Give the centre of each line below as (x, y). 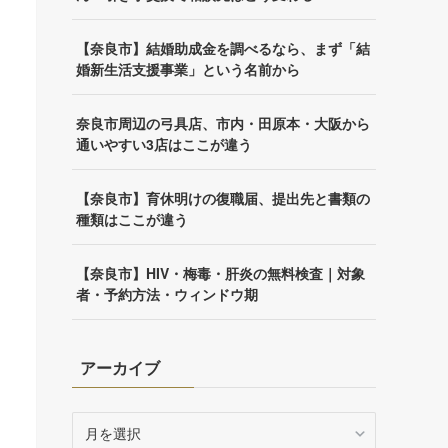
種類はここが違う (131, 219)
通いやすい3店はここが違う (163, 144)
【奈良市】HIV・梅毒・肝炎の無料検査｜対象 (220, 273)
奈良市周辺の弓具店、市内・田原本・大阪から (222, 123)
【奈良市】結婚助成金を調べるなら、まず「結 (222, 48)
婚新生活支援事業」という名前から (187, 69)
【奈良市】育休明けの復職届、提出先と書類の (222, 198)
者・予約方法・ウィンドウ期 (166, 294)
